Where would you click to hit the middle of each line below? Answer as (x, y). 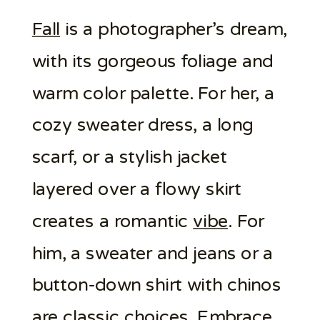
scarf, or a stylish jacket (129, 157)
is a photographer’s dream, (174, 29)
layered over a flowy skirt (136, 189)
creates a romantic (112, 221)
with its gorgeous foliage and (152, 61)
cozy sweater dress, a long (142, 125)
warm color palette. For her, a (153, 93)
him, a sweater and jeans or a (152, 253)
